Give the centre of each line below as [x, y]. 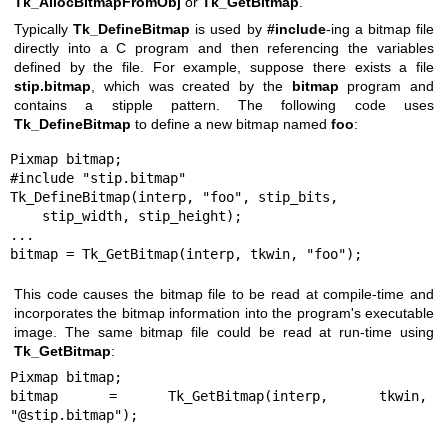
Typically [44, 29]
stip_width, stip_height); [25, 215]
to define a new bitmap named [231, 124]
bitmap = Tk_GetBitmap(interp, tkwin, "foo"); [185, 253]
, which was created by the [191, 86]
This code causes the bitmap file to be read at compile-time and [224, 293]
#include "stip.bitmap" [97, 177]
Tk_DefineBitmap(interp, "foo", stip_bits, [173, 196]
